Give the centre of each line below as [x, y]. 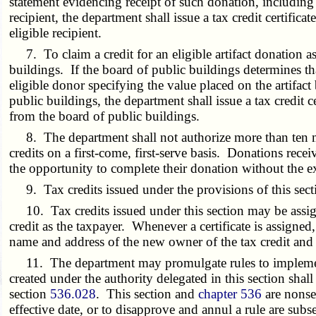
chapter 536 [230, 293]
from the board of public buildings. [105, 116]
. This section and [147, 293]
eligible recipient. [56, 32]
